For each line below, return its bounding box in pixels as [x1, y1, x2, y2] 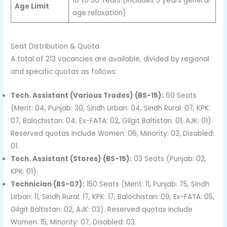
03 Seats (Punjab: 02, [132, 154, 207, 164]
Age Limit [14, 1, 49, 11]
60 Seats [164, 91, 197, 101]
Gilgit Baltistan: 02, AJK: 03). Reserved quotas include [11, 205, 193, 215]
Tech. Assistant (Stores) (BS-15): [11, 154, 132, 164]
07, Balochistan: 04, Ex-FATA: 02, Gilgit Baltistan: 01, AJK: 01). [11, 116, 213, 126]
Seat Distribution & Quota [11, 42, 100, 52]
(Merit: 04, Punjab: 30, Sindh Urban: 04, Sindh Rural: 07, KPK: [11, 103, 211, 113]
